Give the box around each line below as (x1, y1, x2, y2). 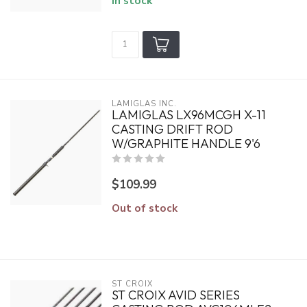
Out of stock (111, 201, 177, 215)
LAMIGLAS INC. (111, 99, 177, 109)
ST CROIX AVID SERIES (111, 287, 240, 303)
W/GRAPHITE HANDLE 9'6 (111, 136, 260, 151)
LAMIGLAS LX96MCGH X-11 (111, 107, 266, 123)
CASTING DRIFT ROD (111, 121, 233, 137)
